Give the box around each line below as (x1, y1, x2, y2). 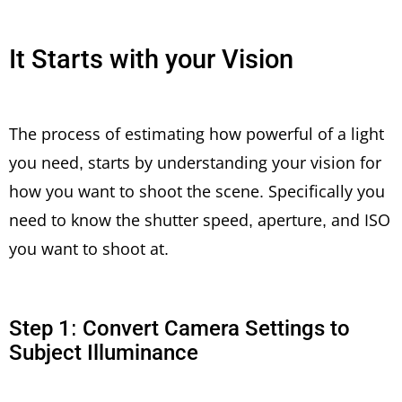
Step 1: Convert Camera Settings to (9, 316, 350, 342)
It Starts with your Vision (9, 43, 293, 74)
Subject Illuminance (9, 340, 198, 366)
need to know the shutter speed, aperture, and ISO (9, 209, 390, 232)
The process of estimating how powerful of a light (9, 123, 384, 145)
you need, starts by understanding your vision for (9, 152, 381, 174)
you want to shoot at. (9, 238, 169, 260)
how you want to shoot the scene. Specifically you (9, 180, 385, 203)
